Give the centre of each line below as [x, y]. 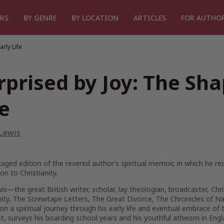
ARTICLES [150, 17]
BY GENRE [40, 17]
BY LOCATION [95, 17]
